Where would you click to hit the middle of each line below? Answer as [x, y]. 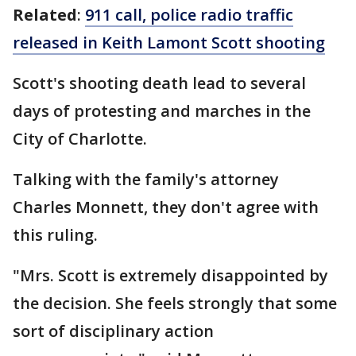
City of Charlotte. [82, 139]
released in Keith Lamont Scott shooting [169, 43]
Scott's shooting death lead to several [159, 83]
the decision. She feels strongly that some [175, 303]
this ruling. [57, 235]
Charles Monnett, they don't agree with [166, 207]
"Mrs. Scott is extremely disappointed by [170, 275]
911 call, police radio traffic [189, 15]
